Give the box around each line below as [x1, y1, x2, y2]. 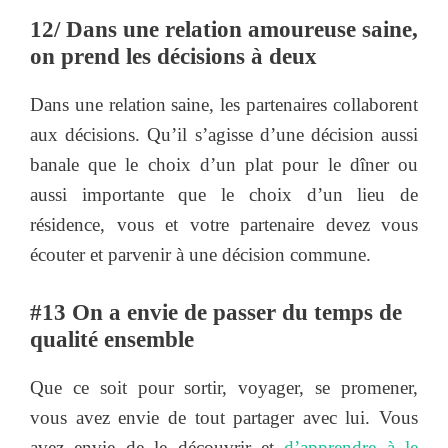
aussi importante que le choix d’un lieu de [30, 184, 418, 206]
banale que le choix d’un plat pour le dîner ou [30, 154, 418, 176]
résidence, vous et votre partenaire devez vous [30, 214, 418, 236]
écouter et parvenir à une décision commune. [30, 244, 371, 266]
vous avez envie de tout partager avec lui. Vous [30, 406, 418, 428]
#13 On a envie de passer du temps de [30, 299, 402, 325]
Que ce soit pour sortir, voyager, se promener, [30, 376, 418, 398]
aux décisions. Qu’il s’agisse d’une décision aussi [30, 124, 418, 146]
